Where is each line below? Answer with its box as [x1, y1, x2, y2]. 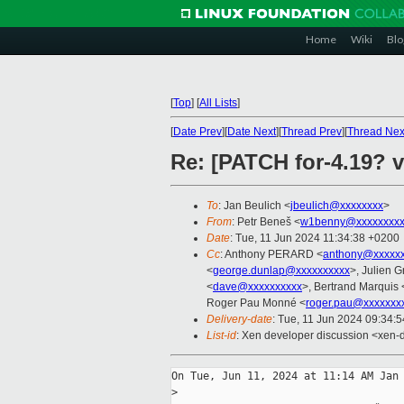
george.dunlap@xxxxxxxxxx [213, 264, 350, 278]
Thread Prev [281, 125, 342, 138]
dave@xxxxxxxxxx [213, 280, 302, 294]
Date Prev [173, 125, 222, 138]
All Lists [199, 96, 237, 109]
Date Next [227, 125, 276, 138]
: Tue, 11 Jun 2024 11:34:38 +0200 [230, 232, 399, 245]
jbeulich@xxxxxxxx [290, 199, 383, 213]
